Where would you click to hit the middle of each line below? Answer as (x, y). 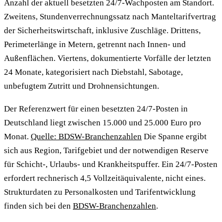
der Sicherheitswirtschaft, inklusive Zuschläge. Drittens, (102, 30)
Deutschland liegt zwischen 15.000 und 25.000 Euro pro (103, 122)
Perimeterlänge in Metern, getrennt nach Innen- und (95, 44)
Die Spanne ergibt (174, 136)
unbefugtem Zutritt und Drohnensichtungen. (82, 86)
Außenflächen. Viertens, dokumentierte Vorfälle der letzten (108, 58)
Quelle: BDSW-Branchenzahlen (86, 136)
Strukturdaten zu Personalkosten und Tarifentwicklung (100, 192)
